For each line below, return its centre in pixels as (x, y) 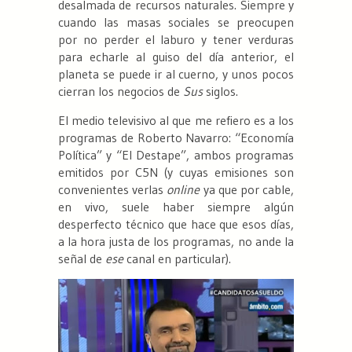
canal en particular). (177, 259)
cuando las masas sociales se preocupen (176, 22)
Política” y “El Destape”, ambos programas (176, 155)
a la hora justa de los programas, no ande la (176, 242)
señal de (82, 259)
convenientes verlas (113, 190)
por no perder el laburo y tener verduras (176, 40)
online (183, 190)
